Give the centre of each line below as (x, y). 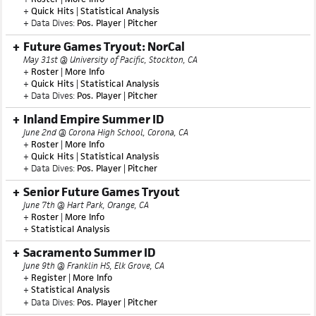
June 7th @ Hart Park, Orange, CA (86, 233)
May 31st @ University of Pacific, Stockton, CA (110, 88)
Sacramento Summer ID (89, 281)
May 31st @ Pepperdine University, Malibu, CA (110, 15)
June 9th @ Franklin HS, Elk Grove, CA (94, 294)
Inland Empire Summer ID (93, 147)
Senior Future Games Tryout (102, 220)
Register (49, 306)
